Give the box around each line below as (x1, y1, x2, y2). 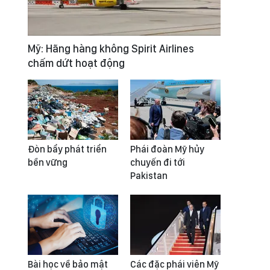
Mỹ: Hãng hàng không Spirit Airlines (28, 42, 194, 55)
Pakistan (130, 170, 168, 181)
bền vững (28, 157, 67, 168)
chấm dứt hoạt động (28, 57, 125, 69)
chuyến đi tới (130, 157, 185, 168)
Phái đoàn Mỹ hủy (130, 143, 204, 155)
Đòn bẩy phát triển (28, 143, 107, 155)
